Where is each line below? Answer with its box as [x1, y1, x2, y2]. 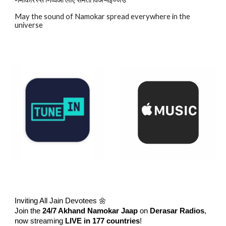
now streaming [15, 217, 66, 225]
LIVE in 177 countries [65, 217, 140, 225]
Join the [15, 207, 43, 215]
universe [15, 21, 43, 30]
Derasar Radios [150, 207, 205, 215]
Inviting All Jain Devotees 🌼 [15, 197, 107, 205]
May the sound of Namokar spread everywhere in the [15, 12, 191, 21]
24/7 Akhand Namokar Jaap [42, 207, 138, 215]
